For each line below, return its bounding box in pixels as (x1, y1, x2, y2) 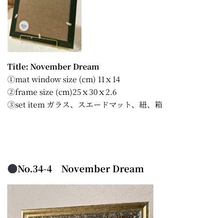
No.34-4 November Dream (18, 162, 145, 175)
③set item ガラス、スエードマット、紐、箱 (7, 99, 163, 110)
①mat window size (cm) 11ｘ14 (7, 73, 120, 85)
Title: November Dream (7, 61, 99, 73)
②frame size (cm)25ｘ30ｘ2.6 (7, 86, 117, 98)
